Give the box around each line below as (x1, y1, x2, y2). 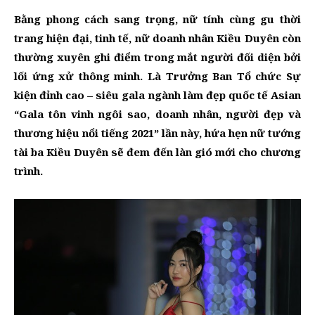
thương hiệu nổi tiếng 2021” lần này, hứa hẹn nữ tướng (14, 126, 301, 141)
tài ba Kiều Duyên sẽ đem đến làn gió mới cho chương (14, 145, 301, 160)
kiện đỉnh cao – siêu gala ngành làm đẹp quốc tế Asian (14, 88, 301, 103)
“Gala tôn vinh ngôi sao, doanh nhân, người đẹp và (14, 107, 301, 122)
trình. (14, 164, 43, 179)
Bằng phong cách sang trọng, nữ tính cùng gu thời (14, 12, 301, 27)
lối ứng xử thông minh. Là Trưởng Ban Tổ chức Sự (14, 69, 301, 84)
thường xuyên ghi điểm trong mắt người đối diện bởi (14, 50, 301, 65)
